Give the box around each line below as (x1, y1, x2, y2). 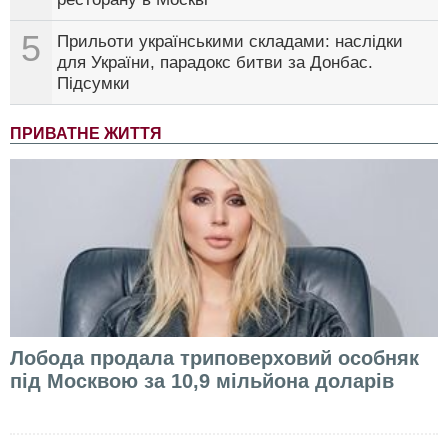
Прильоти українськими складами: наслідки (57, 31, 403, 51)
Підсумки (57, 73, 130, 93)
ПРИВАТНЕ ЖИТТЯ (10, 124, 162, 142)
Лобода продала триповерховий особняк (10, 346, 419, 369)
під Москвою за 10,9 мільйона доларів (10, 369, 394, 392)
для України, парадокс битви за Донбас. (57, 52, 373, 72)
